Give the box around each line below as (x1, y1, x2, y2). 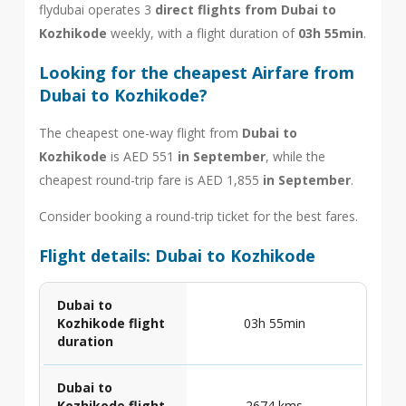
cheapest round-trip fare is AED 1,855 (38, 171, 263, 188)
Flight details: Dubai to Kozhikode (38, 245, 315, 266)
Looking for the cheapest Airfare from (38, 62, 354, 83)
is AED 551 (106, 148, 178, 165)
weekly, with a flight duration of (106, 24, 298, 42)
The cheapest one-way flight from (38, 124, 242, 141)
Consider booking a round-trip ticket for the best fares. (38, 208, 358, 225)
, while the (265, 148, 325, 165)
